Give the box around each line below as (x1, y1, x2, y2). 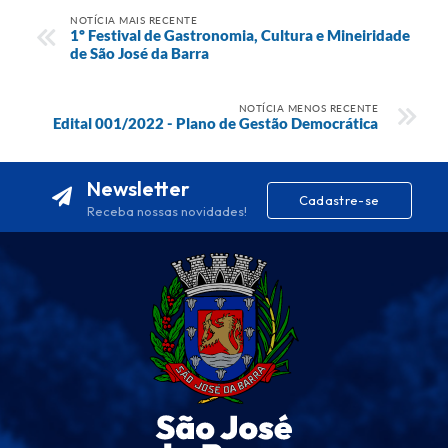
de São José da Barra (70, 43, 209, 62)
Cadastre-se (298, 192, 380, 209)
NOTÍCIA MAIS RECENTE (70, 13, 197, 26)
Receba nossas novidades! (86, 202, 247, 219)
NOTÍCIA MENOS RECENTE (238, 101, 378, 114)
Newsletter (86, 175, 190, 201)
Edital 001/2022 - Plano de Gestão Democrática (53, 113, 378, 132)
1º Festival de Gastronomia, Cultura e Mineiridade (70, 25, 410, 44)
